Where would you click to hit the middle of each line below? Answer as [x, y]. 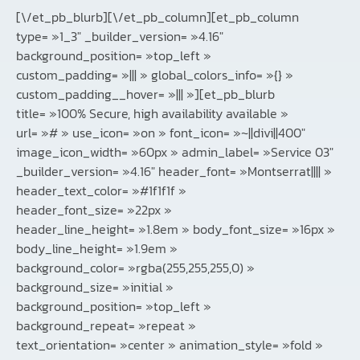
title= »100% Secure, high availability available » [121, 114]
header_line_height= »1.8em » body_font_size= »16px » [176, 229]
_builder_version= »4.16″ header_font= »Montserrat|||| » [174, 172]
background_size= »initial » [95, 287]
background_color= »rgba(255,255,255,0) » [135, 268]
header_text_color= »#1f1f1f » [101, 191]
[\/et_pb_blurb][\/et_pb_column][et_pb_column [157, 17]
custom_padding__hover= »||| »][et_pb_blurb [145, 94]
